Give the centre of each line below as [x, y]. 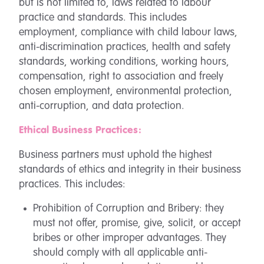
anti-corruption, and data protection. [102, 106]
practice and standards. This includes [103, 18]
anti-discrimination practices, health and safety [125, 47]
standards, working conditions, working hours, [124, 62]
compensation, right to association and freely [121, 77]
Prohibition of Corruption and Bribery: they [128, 209]
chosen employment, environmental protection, [126, 91]
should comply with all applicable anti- [120, 253]
